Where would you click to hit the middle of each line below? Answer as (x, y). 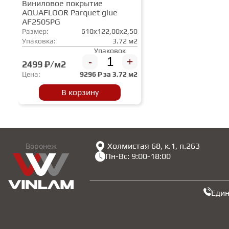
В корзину (80, 93)
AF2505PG (41, 21)
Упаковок (110, 50)
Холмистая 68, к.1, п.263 (154, 146)
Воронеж (41, 146)
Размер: (35, 31)
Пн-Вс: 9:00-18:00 (138, 156)
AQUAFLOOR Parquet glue (70, 12)
